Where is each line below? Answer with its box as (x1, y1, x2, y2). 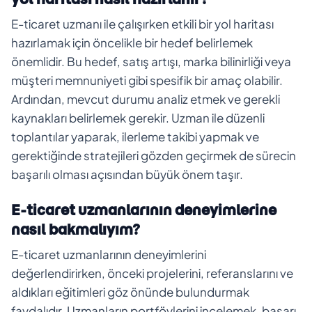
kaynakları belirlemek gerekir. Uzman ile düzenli (11, 109, 265, 125)
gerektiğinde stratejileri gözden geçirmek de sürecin (11, 147, 296, 163)
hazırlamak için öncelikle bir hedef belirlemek (11, 34, 253, 50)
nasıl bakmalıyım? (11, 219, 140, 239)
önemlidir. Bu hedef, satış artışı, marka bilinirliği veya (11, 53, 291, 69)
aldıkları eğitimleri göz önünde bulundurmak (11, 283, 249, 299)
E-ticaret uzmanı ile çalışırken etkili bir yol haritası (11, 15, 274, 31)
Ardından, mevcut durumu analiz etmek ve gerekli (11, 91, 280, 107)
